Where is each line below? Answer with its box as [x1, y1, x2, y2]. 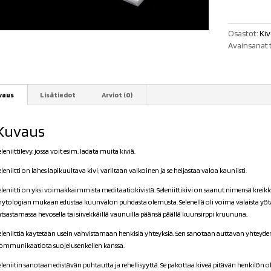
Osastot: [228, 28, 260, 39]
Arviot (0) [101, 90, 132, 100]
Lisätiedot [39, 90, 76, 100]
